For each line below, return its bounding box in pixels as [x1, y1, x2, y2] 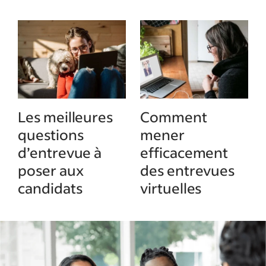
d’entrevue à [18, 143, 102, 161]
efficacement [140, 143, 229, 161]
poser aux [18, 161, 84, 179]
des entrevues [140, 161, 235, 179]
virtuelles [140, 179, 202, 197]
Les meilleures [18, 107, 113, 126]
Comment [140, 107, 207, 126]
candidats [18, 179, 83, 197]
